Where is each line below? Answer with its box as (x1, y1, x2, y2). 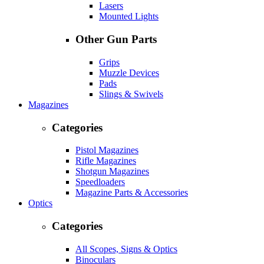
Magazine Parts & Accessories (75, 187, 188, 198)
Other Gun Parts (75, 33, 157, 46)
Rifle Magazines (75, 156, 136, 166)
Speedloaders (75, 177, 125, 187)
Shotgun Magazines (75, 166, 149, 177)
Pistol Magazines (75, 145, 138, 156)
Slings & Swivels (99, 88, 163, 99)
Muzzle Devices (99, 67, 159, 78)
